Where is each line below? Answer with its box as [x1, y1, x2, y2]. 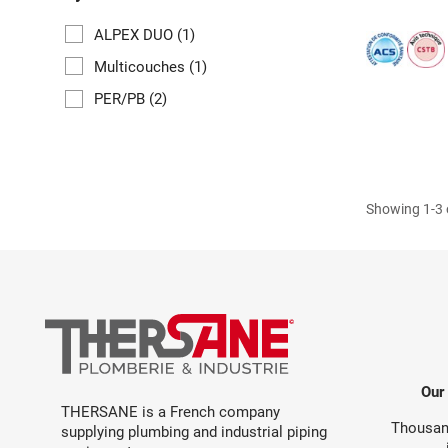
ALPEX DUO [94, 25, 177, 44]
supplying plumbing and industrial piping [61, 422, 327, 441]
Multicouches [94, 57, 189, 76]
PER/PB [94, 90, 149, 109]
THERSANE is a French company [61, 402, 280, 421]
